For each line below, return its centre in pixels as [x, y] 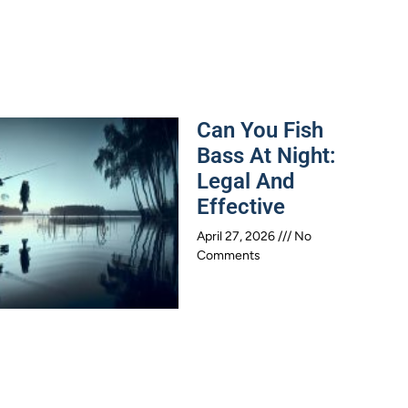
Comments [229, 255]
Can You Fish [260, 130]
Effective [241, 206]
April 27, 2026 [237, 236]
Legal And [246, 181]
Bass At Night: [266, 155]
